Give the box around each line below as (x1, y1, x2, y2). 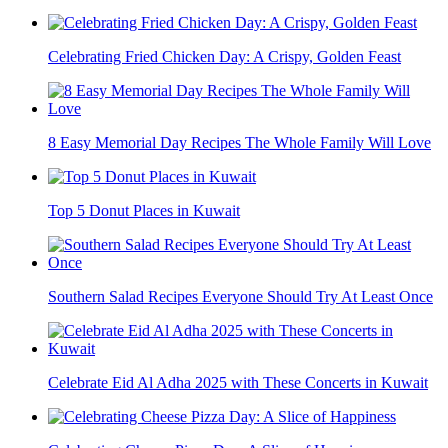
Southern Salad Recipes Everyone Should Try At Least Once (48, 288, 433, 306)
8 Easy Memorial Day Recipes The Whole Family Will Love (48, 134, 431, 152)
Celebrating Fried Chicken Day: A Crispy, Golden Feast (48, 48, 401, 66)
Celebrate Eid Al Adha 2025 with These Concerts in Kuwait (48, 374, 428, 392)
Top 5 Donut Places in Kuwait (48, 202, 240, 220)
